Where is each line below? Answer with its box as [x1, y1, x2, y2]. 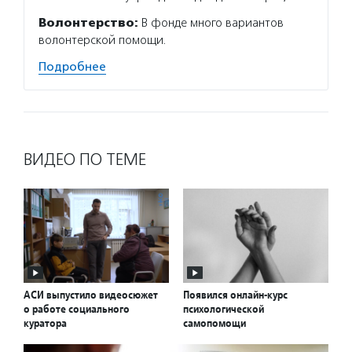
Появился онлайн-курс [183, 288, 288, 302]
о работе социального [24, 302, 130, 317]
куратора [24, 316, 67, 331]
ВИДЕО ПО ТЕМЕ [24, 149, 146, 170]
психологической [183, 302, 264, 317]
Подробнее [38, 60, 106, 74]
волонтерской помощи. [38, 33, 167, 47]
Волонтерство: [38, 16, 138, 30]
